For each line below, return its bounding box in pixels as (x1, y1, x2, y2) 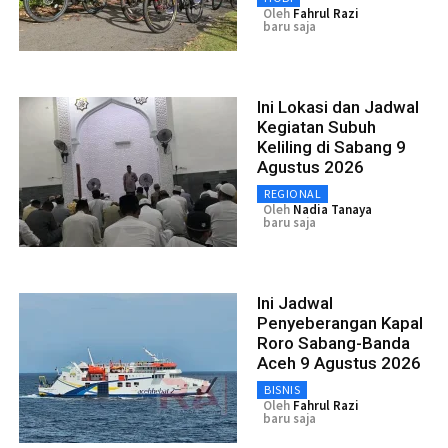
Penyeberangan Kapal (257, 312, 423, 333)
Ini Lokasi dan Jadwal (257, 96, 419, 117)
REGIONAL (264, 185, 321, 201)
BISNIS (264, 381, 300, 397)
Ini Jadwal (257, 292, 333, 313)
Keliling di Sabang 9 (257, 136, 406, 157)
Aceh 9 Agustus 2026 (257, 352, 421, 373)
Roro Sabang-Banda (257, 332, 410, 353)
